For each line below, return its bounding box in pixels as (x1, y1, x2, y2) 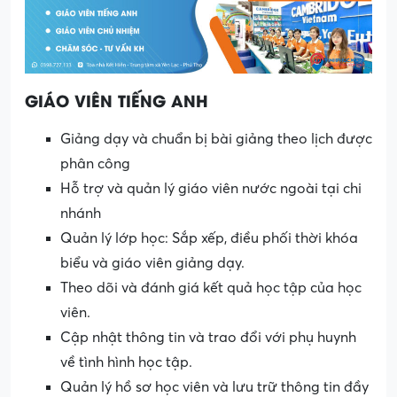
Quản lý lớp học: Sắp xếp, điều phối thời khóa (60, 230, 358, 247)
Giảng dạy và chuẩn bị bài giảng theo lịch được (60, 131, 372, 148)
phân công (60, 156, 130, 173)
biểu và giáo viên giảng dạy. (60, 255, 245, 272)
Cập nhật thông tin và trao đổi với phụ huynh (60, 330, 356, 346)
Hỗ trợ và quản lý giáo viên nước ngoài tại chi (60, 181, 362, 198)
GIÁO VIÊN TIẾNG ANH (25, 88, 208, 113)
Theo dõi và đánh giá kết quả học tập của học (60, 280, 362, 297)
